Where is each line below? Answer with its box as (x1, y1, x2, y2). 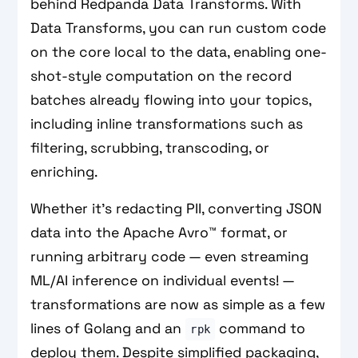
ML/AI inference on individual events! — (30, 272, 295, 289)
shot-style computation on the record (30, 67, 292, 85)
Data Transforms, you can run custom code (30, 19, 327, 37)
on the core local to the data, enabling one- (30, 43, 328, 61)
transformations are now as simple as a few (30, 296, 326, 313)
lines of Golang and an (30, 320, 186, 337)
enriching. (30, 163, 98, 181)
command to (215, 320, 306, 337)
